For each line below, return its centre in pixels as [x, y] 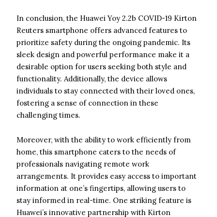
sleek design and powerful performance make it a [103, 54]
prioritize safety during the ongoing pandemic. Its [103, 42]
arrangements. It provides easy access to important [107, 176]
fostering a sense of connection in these [87, 103]
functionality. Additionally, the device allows [92, 78]
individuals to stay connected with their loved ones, [106, 91]
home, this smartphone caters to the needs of [96, 152]
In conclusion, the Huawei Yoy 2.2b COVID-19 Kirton [107, 18]
